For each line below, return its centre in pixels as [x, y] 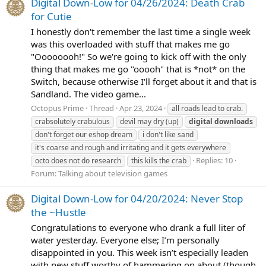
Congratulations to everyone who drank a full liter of [138, 227]
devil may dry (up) [149, 121]
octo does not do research [78, 160]
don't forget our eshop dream [84, 134]
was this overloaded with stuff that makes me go [130, 44]
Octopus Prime [57, 108]
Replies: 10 [214, 160]
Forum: [45, 173]
